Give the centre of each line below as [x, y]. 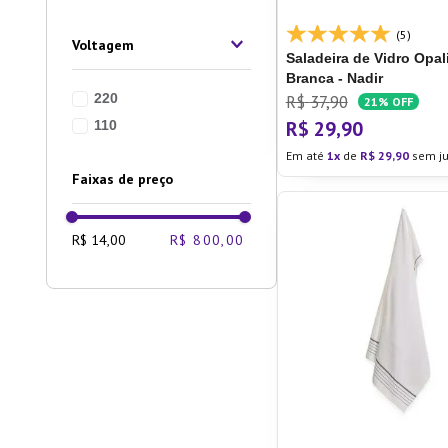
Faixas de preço [122, 179]
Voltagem [103, 45]
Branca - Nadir [334, 78]
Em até [306, 155]
